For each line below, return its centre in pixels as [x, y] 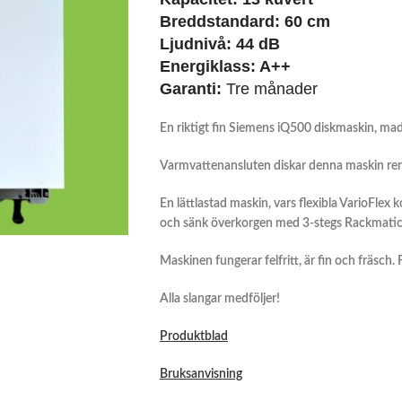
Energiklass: [209, 66]
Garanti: [192, 89]
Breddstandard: [222, 22]
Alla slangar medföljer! [219, 299]
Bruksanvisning [201, 374]
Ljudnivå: [197, 44]
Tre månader [271, 89]
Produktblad [193, 336]
